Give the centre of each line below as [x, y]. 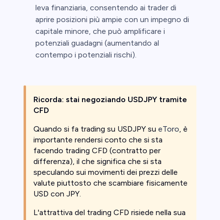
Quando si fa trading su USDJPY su [96, 129]
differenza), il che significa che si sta [97, 162]
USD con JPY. [57, 194]
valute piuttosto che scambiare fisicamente [110, 183]
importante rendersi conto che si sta [98, 140]
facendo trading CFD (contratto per [97, 151]
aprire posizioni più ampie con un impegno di [112, 20]
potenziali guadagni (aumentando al [97, 43]
